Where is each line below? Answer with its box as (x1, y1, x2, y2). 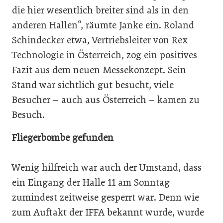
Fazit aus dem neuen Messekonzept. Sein (12, 64, 186, 76)
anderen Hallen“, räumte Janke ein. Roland (12, 19, 194, 31)
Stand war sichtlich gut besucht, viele (12, 79, 174, 91)
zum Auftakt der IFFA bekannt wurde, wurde (12, 206, 204, 218)
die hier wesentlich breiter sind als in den (12, 4, 189, 16)
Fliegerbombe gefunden (12, 131, 113, 143)
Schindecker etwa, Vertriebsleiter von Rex (12, 34, 188, 46)
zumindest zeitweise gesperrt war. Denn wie (12, 191, 199, 203)
